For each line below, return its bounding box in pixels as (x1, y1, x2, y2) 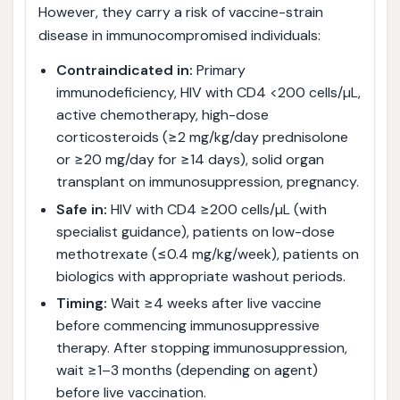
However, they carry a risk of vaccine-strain (37, 2, 323, 21)
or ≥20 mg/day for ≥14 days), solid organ (55, 150, 324, 170)
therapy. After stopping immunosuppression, (55, 338, 347, 358)
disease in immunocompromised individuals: (37, 25, 321, 45)
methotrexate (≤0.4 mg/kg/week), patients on (55, 244, 359, 263)
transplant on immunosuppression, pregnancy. (55, 172, 359, 192)
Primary (192, 61, 246, 80)
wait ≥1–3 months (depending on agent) (55, 361, 318, 380)
